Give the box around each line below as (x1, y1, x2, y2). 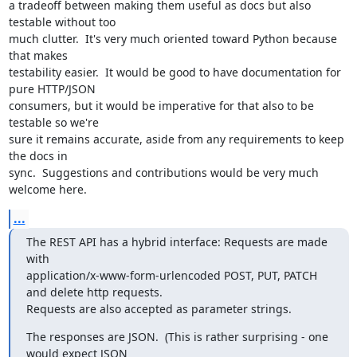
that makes (8, 48, 68, 63)
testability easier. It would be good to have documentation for (8, 65, 341, 80)
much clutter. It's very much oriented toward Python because (8, 31, 337, 46)
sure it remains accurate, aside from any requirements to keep (8, 131, 344, 147)
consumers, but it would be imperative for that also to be (8, 98, 314, 113)
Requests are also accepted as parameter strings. (25, 301, 292, 316)
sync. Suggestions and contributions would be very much (8, 165, 319, 180)
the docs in (8, 148, 68, 163)
